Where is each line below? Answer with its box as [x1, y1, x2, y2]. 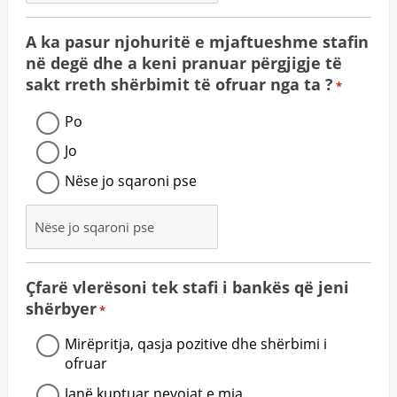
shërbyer [26, 298, 97, 319]
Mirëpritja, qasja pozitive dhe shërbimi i [65, 334, 327, 354]
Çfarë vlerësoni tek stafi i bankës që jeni [26, 276, 349, 298]
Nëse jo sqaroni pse [65, 171, 197, 191]
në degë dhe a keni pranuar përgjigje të [26, 51, 342, 74]
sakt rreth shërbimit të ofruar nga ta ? [26, 73, 333, 95]
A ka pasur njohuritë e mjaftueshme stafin [26, 30, 41, 52]
